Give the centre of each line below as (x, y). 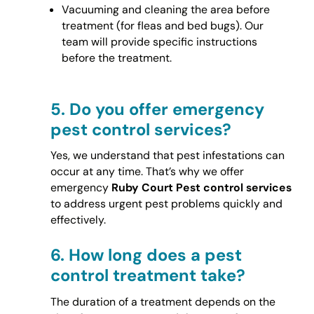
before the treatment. (116, 57)
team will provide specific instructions (159, 41)
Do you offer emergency (166, 109)
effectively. (78, 220)
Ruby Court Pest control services (201, 188)
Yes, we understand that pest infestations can (167, 156)
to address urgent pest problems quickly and (166, 204)
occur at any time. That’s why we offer (147, 172)
